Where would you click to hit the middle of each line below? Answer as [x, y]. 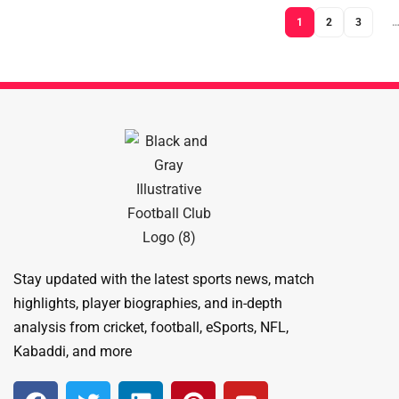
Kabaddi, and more [73, 351]
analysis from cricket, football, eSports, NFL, [151, 327]
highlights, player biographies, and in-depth [148, 303]
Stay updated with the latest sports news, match [164, 279]
